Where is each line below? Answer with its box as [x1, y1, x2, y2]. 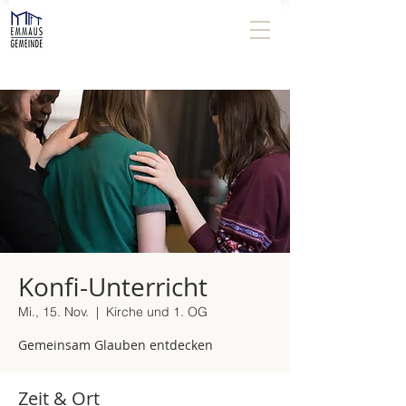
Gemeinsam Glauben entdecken [18, 336, 213, 353]
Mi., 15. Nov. [18, 304, 89, 320]
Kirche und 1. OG [106, 304, 208, 320]
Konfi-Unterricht [18, 270, 208, 304]
